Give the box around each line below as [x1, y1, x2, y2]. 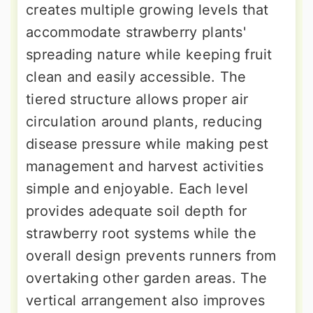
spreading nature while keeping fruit [26, 45, 272, 63]
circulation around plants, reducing [26, 112, 263, 130]
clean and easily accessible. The [26, 68, 247, 85]
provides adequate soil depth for [26, 202, 247, 219]
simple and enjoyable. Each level [26, 180, 249, 197]
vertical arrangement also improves [26, 291, 265, 309]
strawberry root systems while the [26, 224, 256, 242]
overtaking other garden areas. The [26, 269, 268, 286]
